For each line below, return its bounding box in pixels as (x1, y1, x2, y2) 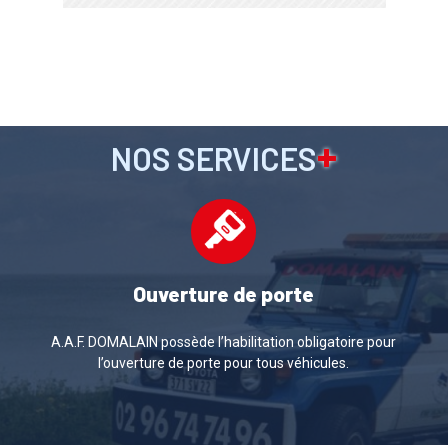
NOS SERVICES (111, 139, 317, 177)
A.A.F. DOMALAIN (51, 333, 159, 350)
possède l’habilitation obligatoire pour (158, 333, 397, 350)
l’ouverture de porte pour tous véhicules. (98, 354, 350, 371)
